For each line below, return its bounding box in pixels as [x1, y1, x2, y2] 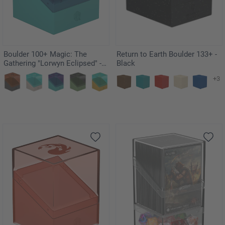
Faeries [4, 68, 28, 77]
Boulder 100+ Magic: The [4, 50, 87, 59]
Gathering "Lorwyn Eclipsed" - [4, 59, 101, 68]
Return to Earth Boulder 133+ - [117, 50, 217, 59]
